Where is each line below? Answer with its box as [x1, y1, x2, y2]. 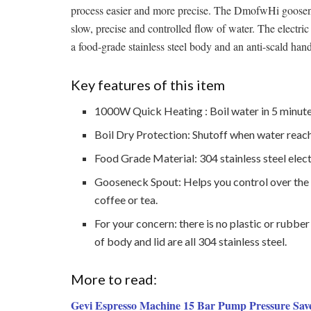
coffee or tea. [94, 192, 158, 206]
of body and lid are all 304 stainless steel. [94, 234, 287, 248]
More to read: [71, 271, 157, 288]
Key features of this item [71, 76, 225, 93]
